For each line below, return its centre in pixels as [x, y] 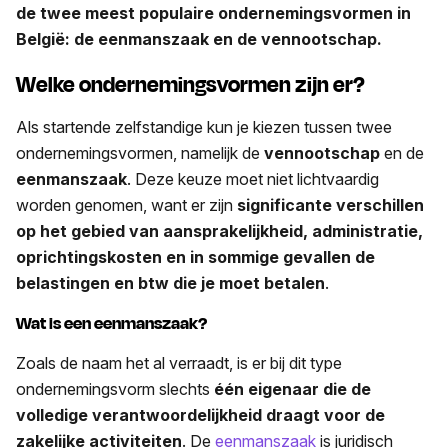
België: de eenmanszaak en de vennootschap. [199, 38]
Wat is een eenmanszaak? [111, 324]
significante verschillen [330, 204]
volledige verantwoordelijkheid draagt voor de [200, 415]
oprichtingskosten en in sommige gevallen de [195, 256]
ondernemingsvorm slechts [115, 389]
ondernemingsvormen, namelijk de [140, 152]
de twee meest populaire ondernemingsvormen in [213, 12]
